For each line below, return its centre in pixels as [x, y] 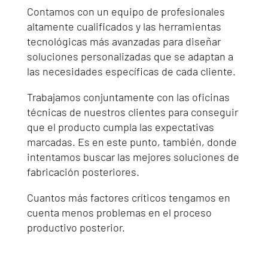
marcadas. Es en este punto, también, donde [132, 141]
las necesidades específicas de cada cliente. [131, 71]
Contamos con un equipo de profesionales [126, 11]
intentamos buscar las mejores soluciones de [133, 156]
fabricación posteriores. [83, 171]
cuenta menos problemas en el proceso [119, 212]
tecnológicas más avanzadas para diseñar [124, 41]
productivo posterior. [76, 227]
